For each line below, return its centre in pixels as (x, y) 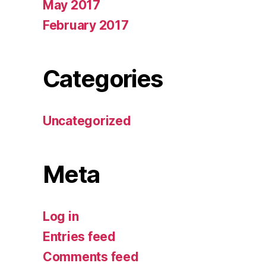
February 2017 (86, 25)
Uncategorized (87, 121)
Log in (61, 216)
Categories (103, 78)
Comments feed (91, 256)
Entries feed (79, 236)
